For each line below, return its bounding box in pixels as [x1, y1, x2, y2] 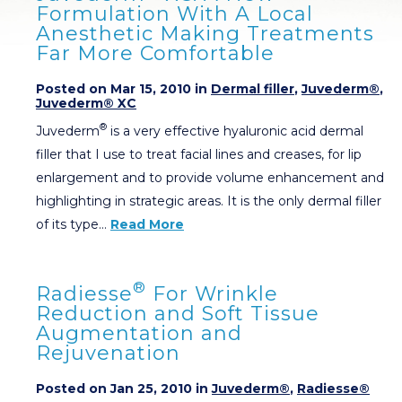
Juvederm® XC [36, 94, 136, 111]
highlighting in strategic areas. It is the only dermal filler [36, 192, 381, 209]
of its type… [36, 215, 110, 232]
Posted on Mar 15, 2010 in [36, 80, 211, 97]
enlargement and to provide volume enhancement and [36, 169, 384, 186]
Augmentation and [36, 320, 242, 345]
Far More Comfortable [36, 40, 275, 66]
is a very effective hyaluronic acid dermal [107, 122, 363, 139]
